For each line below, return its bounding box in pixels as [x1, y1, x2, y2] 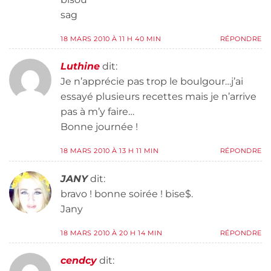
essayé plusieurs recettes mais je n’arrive [60, 91, 256, 103]
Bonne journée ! [60, 121, 138, 133]
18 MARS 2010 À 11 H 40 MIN [60, 34, 162, 43]
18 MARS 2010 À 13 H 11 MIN [60, 146, 159, 155]
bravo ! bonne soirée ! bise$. [60, 188, 193, 200]
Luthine [60, 60, 100, 73]
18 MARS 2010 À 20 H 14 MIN [60, 228, 163, 237]
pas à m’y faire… [60, 106, 134, 118]
